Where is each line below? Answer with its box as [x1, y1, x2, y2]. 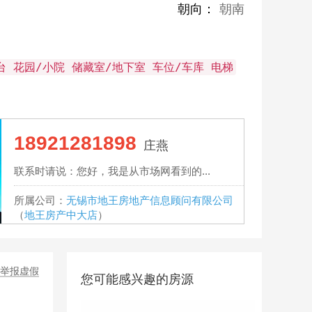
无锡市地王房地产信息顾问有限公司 [66, 194, 233, 206]
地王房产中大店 [24, 209, 97, 221]
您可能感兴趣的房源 [81, 272, 194, 286]
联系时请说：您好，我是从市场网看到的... [14, 165, 210, 177]
